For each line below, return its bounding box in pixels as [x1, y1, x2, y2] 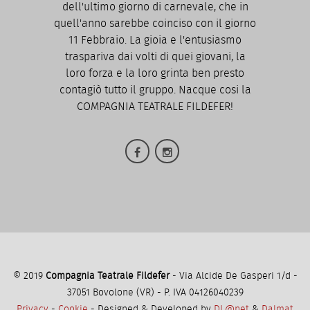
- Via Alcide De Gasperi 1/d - [169, 268, 298, 283]
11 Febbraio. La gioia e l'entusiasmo [69, 32, 241, 48]
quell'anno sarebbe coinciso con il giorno [54, 15, 256, 32]
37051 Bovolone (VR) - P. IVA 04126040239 [66, 285, 244, 300]
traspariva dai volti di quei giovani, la [64, 48, 246, 65]
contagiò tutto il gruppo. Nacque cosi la [59, 82, 251, 98]
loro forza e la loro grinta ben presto [66, 65, 244, 82]
